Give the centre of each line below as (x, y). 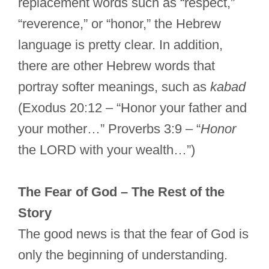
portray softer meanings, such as (114, 87)
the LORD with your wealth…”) (107, 150)
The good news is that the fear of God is (133, 234)
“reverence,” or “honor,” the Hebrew (119, 24)
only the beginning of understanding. (123, 255)
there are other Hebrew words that (116, 66)
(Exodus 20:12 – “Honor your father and (132, 108)
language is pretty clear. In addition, (120, 45)
